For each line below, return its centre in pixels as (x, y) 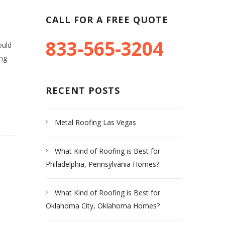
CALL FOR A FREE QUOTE (107, 20)
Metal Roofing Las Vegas (95, 122)
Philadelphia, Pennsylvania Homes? (102, 164)
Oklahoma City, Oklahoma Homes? (103, 206)
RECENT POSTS (83, 90)
